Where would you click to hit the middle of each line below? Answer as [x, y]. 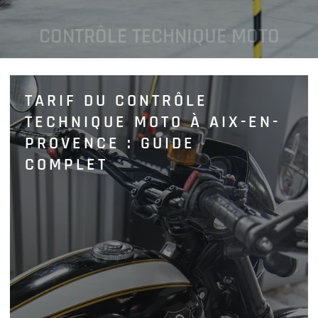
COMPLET [67, 165]
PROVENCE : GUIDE [110, 144]
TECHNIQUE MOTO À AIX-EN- [153, 122]
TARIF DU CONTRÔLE [117, 101]
